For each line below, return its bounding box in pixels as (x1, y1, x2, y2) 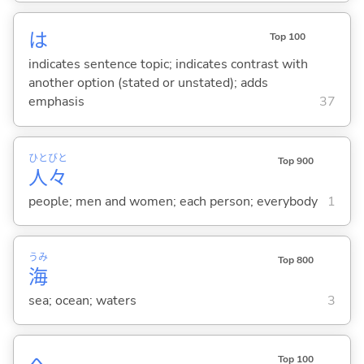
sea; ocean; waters (28, 291, 136, 310)
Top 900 (277, 154, 314, 167)
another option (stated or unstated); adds (28, 74, 268, 93)
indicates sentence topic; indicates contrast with (28, 55, 308, 74)
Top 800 (277, 253, 314, 266)
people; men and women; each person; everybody (28, 192, 318, 210)
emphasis (28, 93, 84, 111)
